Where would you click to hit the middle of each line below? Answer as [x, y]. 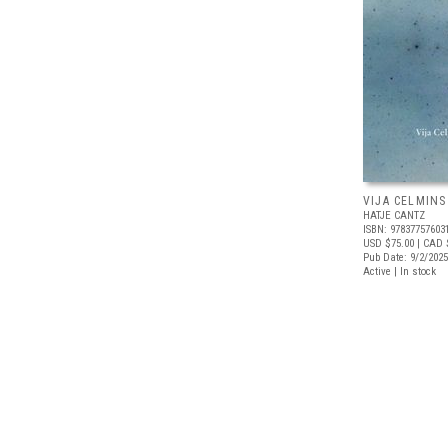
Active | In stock [399, 271]
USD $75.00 [388, 243]
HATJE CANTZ [394, 215]
